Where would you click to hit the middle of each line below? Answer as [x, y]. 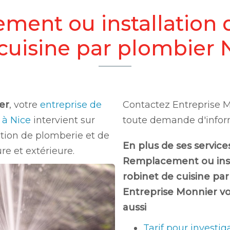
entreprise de [71, 105]
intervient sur [64, 120]
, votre [25, 105]
